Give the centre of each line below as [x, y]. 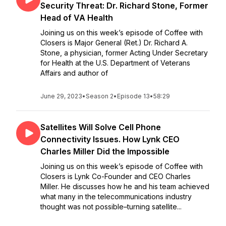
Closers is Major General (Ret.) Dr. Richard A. [114, 43]
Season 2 [100, 96]
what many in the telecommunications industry [116, 196]
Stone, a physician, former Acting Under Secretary [124, 53]
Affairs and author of [74, 73]
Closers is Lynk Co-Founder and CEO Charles [116, 176]
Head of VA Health [77, 18]
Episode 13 [133, 96]
